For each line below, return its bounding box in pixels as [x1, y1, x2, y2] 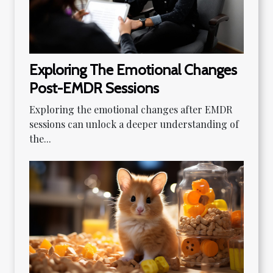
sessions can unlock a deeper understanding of [29, 118, 239, 131]
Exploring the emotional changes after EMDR [29, 103, 232, 116]
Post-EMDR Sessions [29, 79, 159, 97]
